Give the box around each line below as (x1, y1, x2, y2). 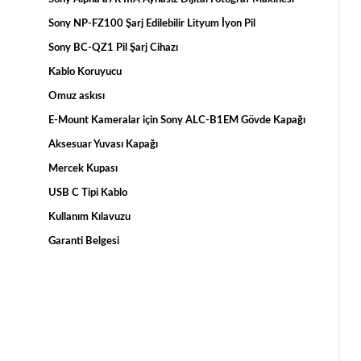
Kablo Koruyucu (48, 67, 122, 78)
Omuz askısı (48, 91, 105, 102)
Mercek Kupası (48, 164, 118, 175)
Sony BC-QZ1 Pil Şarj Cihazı (48, 43, 178, 54)
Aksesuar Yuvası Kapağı (48, 139, 158, 151)
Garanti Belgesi (48, 236, 119, 247)
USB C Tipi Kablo (48, 188, 127, 199)
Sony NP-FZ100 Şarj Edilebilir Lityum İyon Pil (48, 19, 255, 30)
